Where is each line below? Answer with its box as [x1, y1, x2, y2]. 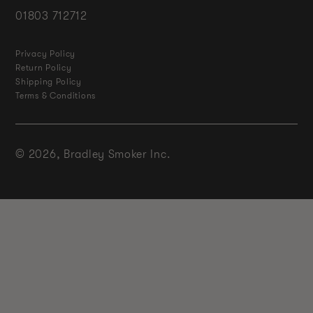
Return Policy [15, 63, 72, 73]
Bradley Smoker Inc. [64, 148, 171, 161]
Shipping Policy [15, 77, 82, 87]
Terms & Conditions [15, 91, 96, 101]
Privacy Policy [15, 49, 76, 59]
